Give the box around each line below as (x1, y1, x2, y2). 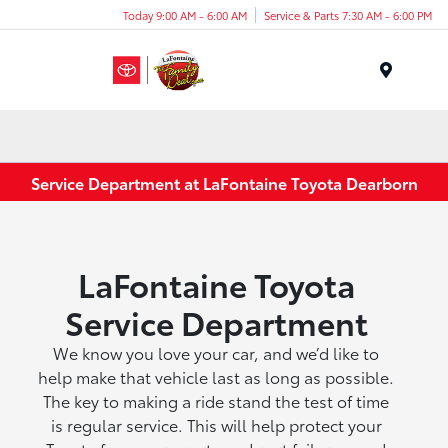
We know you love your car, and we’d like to (53, 341, 380, 365)
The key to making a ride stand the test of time (43, 389, 390, 413)
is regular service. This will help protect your (50, 413, 382, 437)
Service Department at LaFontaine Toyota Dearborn (30, 170, 418, 194)
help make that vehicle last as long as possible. (38, 365, 395, 389)
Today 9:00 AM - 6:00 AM (123, 6, 247, 23)
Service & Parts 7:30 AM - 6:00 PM (264, 6, 432, 23)
